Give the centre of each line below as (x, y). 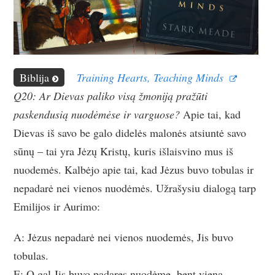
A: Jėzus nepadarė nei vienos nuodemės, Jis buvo (124, 237)
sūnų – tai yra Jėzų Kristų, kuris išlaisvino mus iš (124, 151)
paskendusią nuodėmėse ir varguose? (97, 114)
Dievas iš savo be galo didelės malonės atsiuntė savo (130, 132)
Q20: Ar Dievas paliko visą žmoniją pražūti (111, 95)
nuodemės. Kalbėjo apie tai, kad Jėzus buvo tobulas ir (134, 169)
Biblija (35, 77)
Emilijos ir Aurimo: (57, 206)
